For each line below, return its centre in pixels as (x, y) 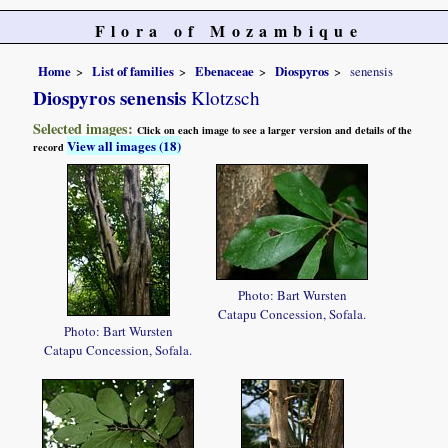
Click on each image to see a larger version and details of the (275, 129)
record (50, 146)
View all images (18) (124, 145)
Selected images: (85, 128)
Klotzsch (223, 97)
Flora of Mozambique (229, 30)
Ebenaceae (225, 70)
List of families (133, 70)
